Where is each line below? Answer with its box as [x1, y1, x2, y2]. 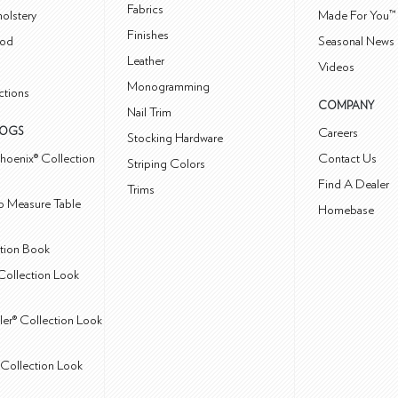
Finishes [127, 28, 170, 43]
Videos [318, 60, 354, 75]
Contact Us [318, 152, 377, 166]
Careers [318, 126, 358, 140]
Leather [127, 54, 165, 68]
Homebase [318, 203, 374, 218]
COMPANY [318, 100, 374, 113]
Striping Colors [127, 157, 206, 171]
